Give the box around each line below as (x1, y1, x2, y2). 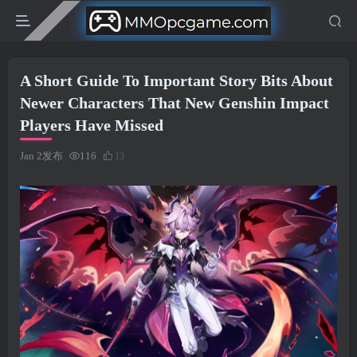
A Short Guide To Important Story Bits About (20, 72, 333, 89)
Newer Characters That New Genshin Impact (20, 94, 329, 112)
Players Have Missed (20, 116, 163, 134)
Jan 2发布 (20, 150, 63, 162)
